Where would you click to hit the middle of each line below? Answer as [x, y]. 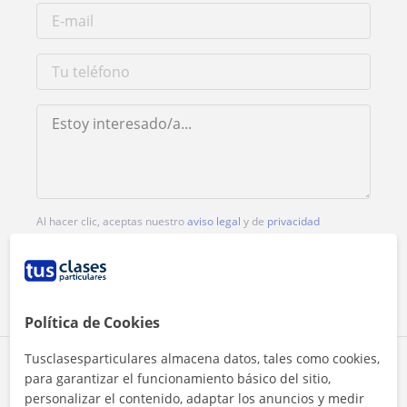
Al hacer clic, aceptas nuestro [112, 221]
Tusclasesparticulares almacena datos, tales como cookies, [203, 358]
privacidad [293, 221]
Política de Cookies [93, 323]
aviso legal [214, 221]
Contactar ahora [203, 274]
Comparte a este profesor [126, 369]
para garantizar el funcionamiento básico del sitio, [178, 378]
